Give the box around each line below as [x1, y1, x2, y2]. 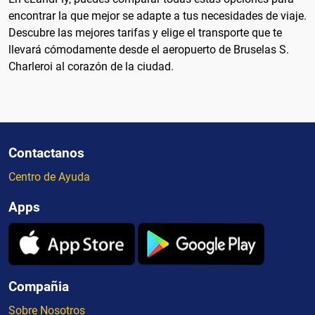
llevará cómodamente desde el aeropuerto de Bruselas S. [8, 42, 289, 56]
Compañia [8, 278, 69, 295]
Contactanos [8, 145, 84, 162]
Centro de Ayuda [8, 170, 90, 184]
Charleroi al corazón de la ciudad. [8, 59, 174, 73]
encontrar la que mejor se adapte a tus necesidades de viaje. [8, 8, 307, 22]
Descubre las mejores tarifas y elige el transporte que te [8, 25, 282, 39]
